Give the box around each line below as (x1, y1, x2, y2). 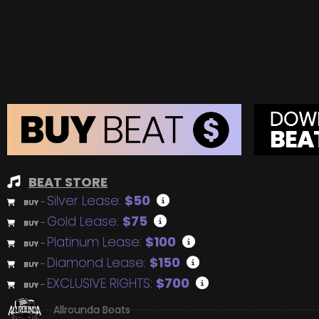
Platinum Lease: (47, 232, 145, 251)
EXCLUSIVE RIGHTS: (47, 273, 156, 292)
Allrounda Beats (53, 303, 130, 318)
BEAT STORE (28, 172, 108, 191)
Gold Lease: (47, 211, 122, 230)
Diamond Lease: (47, 253, 150, 271)
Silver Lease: (47, 191, 125, 209)
